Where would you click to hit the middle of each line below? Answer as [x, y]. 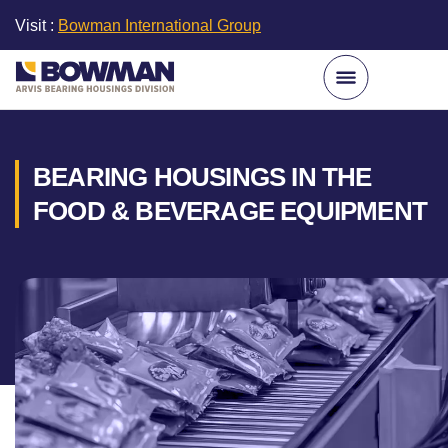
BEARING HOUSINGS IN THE [202, 177]
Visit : [36, 25]
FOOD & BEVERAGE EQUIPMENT [230, 211]
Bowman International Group [159, 25]
